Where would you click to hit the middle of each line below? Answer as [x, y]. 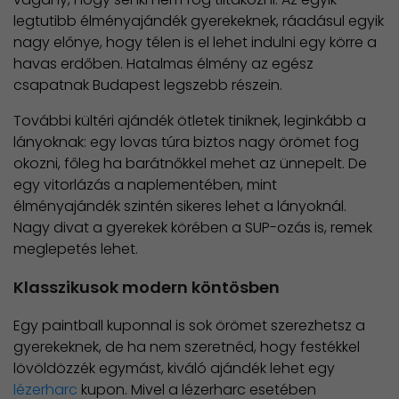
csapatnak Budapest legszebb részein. [148, 85]
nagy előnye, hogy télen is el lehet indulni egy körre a [195, 42]
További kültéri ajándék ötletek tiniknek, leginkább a [190, 120]
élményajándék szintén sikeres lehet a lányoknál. [180, 206]
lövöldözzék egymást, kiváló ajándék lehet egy [174, 368]
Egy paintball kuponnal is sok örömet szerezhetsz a [189, 325]
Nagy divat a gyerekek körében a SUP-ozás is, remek [193, 227]
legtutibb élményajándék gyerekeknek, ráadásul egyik [199, 20]
